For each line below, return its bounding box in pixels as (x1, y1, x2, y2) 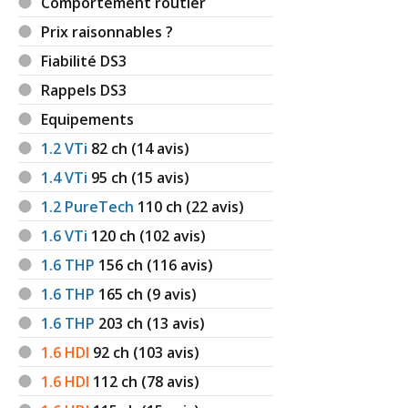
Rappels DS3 (41, 79, 127, 100)
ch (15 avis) (111, 167, 190, 188)
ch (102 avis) (119, 225, 207, 246)
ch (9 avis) (127, 283, 198, 304)
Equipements (41, 108, 135, 129)
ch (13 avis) (127, 312, 206, 333)
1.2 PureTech (41, 196, 135, 217)
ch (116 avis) (127, 254, 214, 275)
